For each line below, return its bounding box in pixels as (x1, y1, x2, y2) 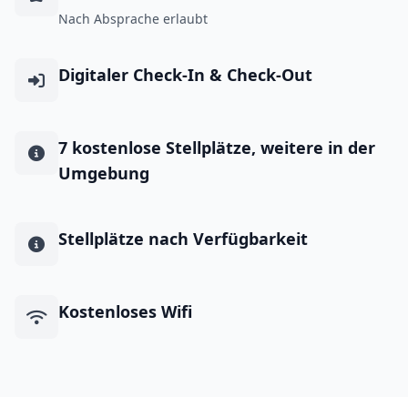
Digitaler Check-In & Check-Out (58, 63, 312, 86)
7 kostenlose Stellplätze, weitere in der (58, 136, 375, 158)
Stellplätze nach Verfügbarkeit (58, 227, 308, 250)
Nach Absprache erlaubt (58, 9, 208, 27)
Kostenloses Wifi (58, 300, 192, 322)
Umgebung (58, 161, 149, 184)
